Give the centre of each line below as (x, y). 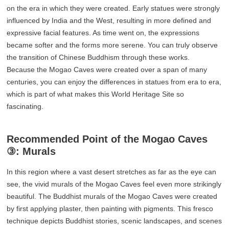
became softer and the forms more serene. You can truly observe (112, 45)
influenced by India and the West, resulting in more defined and (109, 20)
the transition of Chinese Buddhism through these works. (98, 57)
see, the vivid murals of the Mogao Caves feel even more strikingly (114, 184)
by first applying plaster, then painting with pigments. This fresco (110, 208)
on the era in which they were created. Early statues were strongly (113, 8)
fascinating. (25, 106)
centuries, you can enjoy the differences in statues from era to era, (114, 82)
